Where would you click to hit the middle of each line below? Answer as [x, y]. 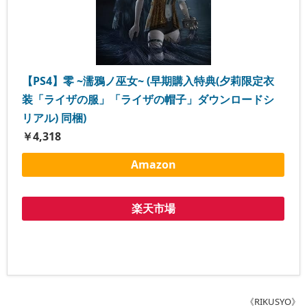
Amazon [153, 164]
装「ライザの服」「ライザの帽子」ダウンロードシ [148, 99]
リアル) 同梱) [54, 118]
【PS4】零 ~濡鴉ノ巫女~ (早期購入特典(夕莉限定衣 [148, 81]
